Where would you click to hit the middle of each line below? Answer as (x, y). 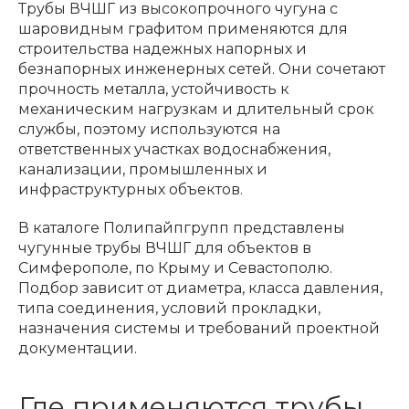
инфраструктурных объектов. (131, 189)
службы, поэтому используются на (149, 129)
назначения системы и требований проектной (199, 328)
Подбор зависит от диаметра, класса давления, (200, 288)
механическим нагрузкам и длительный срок (196, 109)
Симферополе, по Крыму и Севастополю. (175, 267)
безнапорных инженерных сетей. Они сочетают (202, 68)
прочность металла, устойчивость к (154, 89)
